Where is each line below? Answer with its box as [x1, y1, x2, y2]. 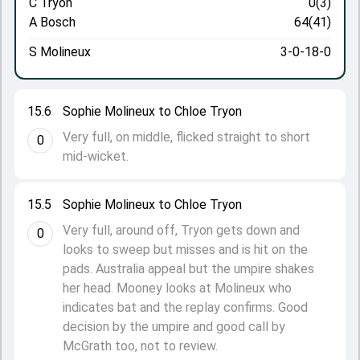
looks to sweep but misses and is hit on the [63, 242, 308, 257]
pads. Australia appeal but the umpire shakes [63, 261, 314, 276]
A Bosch [29, 14, 76, 30]
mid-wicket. [63, 149, 129, 164]
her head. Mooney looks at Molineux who [63, 280, 292, 296]
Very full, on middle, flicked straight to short [63, 129, 310, 145]
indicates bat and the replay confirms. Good [63, 300, 308, 315]
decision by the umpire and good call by [63, 319, 285, 334]
